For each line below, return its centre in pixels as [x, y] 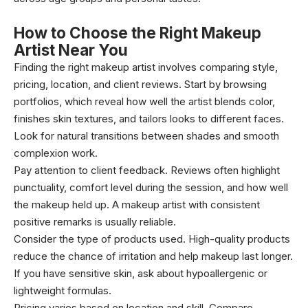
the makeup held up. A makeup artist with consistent [137, 205]
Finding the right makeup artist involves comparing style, [146, 67]
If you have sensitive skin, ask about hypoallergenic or [141, 273]
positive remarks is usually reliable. [95, 222]
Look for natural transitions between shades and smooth [146, 136]
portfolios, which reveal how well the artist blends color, [144, 101]
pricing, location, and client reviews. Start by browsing [140, 84]
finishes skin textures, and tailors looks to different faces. [149, 119]
